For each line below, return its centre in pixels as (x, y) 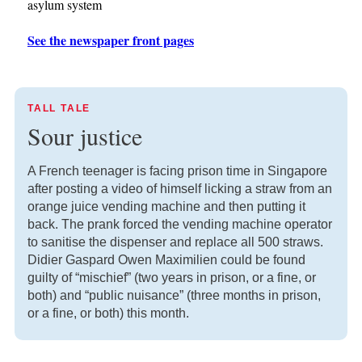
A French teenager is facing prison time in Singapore (177, 170)
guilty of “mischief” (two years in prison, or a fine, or (172, 277)
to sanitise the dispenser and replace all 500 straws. (175, 242)
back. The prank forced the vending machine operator (180, 224)
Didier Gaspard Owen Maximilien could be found (166, 259)
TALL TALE (59, 108)
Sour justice (85, 135)
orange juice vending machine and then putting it (166, 206)
